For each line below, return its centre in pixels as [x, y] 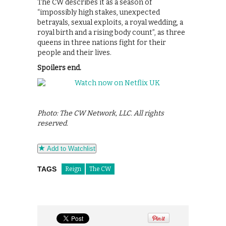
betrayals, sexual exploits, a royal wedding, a [110, 22]
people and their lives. [74, 52]
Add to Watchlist [70, 148]
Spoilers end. [59, 68]
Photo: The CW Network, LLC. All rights [101, 113]
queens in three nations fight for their [102, 42]
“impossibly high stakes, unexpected [99, 12]
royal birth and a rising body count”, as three [111, 32]
